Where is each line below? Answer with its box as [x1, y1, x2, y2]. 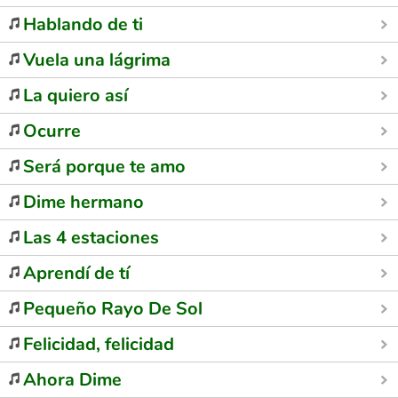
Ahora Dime [23, 368, 122, 392]
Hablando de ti [23, 12, 143, 36]
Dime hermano [23, 190, 144, 214]
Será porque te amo [23, 155, 186, 179]
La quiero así [23, 84, 128, 107]
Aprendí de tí [23, 261, 130, 285]
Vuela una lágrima [23, 48, 171, 72]
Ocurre [23, 119, 81, 143]
